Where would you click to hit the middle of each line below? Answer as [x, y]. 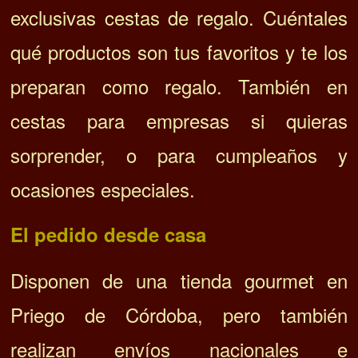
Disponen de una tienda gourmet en [179, 280]
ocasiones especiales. [103, 189]
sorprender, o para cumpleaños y [179, 155]
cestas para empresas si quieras [179, 121]
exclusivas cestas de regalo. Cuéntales [179, 18]
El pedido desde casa [109, 235]
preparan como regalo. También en [179, 86]
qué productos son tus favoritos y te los [179, 52]
